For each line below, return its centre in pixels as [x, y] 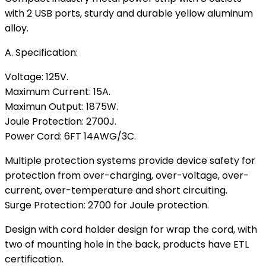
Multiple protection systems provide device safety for [130, 161]
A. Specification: [41, 53]
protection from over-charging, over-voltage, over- [127, 175]
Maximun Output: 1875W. [61, 107]
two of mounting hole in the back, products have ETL [127, 244]
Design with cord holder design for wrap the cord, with [131, 229]
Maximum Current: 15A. [58, 92]
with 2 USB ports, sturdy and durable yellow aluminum [129, 13]
